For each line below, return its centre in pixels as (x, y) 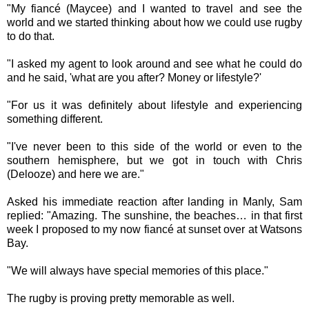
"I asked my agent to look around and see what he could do (154, 64)
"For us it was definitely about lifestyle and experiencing (154, 105)
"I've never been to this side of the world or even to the (154, 147)
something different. (55, 119)
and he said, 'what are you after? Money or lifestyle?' (134, 78)
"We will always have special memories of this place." (138, 271)
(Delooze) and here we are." (76, 174)
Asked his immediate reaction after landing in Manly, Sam (154, 202)
